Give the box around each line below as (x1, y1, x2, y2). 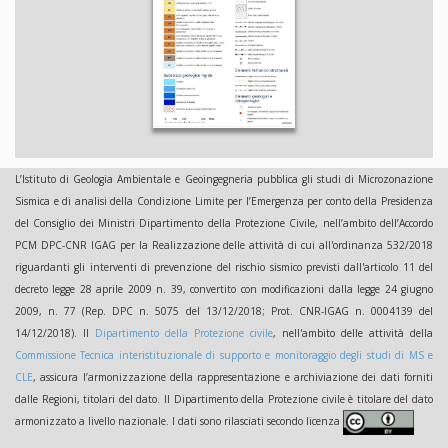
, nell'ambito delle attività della (273, 326, 433, 340)
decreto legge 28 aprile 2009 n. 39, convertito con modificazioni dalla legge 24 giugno (15, 282, 433, 296)
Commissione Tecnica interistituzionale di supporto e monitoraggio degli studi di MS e (15, 348, 433, 362)
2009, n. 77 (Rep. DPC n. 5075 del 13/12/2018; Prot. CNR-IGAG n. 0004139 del (15, 304, 433, 318)
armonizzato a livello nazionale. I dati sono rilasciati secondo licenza (15, 414, 343, 429)
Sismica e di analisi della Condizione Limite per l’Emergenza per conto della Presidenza (15, 194, 433, 208)
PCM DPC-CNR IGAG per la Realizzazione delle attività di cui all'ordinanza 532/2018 (15, 238, 433, 252)
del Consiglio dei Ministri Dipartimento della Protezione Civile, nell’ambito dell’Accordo (15, 216, 433, 230)
